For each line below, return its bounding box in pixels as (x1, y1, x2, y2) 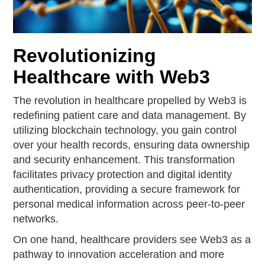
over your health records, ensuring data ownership (13, 138, 250, 151)
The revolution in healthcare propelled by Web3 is (13, 94, 247, 106)
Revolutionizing (13, 44, 157, 66)
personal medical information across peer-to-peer (13, 198, 245, 210)
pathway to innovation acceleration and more (13, 248, 225, 260)
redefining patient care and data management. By (13, 109, 247, 121)
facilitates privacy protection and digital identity (13, 168, 232, 180)
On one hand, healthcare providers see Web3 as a (13, 233, 251, 245)
